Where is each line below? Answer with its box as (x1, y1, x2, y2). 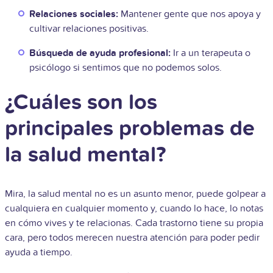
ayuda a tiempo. (5, 246, 73, 259)
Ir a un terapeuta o (171, 47, 250, 60)
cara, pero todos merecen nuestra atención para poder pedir (5, 232, 260, 244)
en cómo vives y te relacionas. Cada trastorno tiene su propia (5, 217, 263, 230)
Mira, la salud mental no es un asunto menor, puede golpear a (5, 188, 266, 200)
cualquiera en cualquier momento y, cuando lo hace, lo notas (5, 202, 263, 215)
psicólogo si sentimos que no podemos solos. (29, 62, 224, 74)
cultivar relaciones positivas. (29, 23, 151, 35)
